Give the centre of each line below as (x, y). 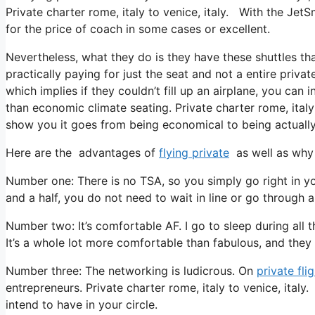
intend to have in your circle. (82, 304)
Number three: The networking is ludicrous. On (131, 270)
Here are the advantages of (82, 152)
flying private (194, 152)
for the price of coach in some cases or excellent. (138, 28)
